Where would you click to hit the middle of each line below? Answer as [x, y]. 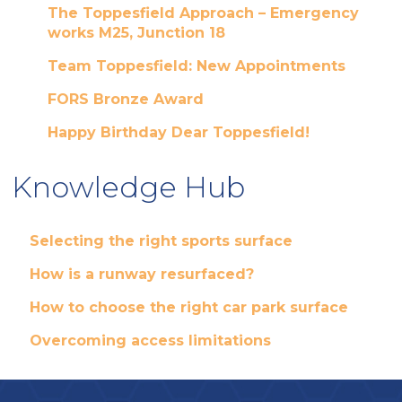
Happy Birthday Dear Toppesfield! [178, 132]
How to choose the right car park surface [188, 307]
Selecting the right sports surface [161, 241]
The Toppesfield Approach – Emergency [203, 13]
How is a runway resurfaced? [141, 274]
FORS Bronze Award [125, 99]
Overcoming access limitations [150, 341]
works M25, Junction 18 [136, 33]
